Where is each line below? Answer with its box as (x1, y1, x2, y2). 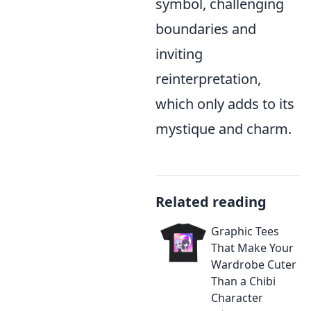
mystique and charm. (155, 119, 292, 138)
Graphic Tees (211, 224, 279, 239)
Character (211, 290, 263, 305)
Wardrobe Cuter (211, 257, 296, 272)
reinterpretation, (155, 69, 261, 88)
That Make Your (211, 240, 294, 255)
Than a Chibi (211, 274, 276, 289)
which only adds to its (155, 94, 294, 113)
